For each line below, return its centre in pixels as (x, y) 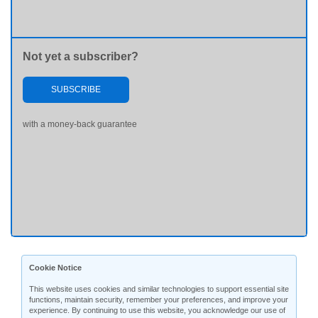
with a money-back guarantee (80, 124)
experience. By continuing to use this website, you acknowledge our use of (157, 310)
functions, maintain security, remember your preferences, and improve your (159, 300)
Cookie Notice (55, 268)
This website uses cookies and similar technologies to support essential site (159, 289)
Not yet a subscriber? (81, 56)
